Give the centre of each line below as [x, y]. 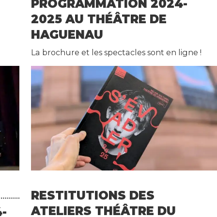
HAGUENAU [67, 35]
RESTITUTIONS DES [93, 196]
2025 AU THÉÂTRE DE [99, 19]
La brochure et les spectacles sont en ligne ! [116, 53]
